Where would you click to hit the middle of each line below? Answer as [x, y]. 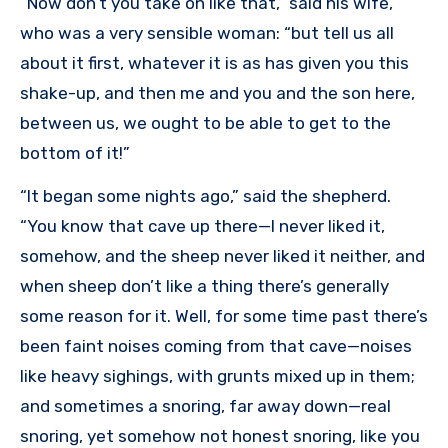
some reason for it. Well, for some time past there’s [224, 316]
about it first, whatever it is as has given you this [214, 63]
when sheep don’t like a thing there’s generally [204, 286]
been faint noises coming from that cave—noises [216, 346]
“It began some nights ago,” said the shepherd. [205, 196]
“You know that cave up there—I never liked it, [202, 226]
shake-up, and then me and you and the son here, [217, 93]
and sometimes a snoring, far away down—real [205, 406]
